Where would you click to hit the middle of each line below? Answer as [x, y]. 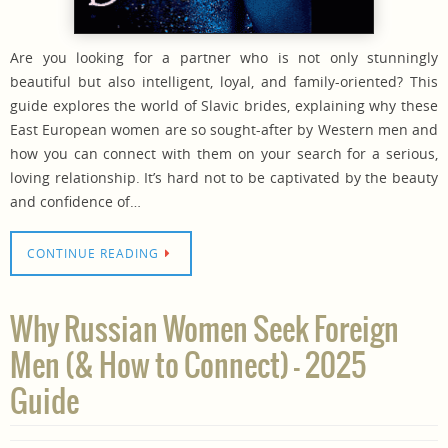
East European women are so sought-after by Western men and [224, 129]
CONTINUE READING [93, 253]
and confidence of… [75, 201]
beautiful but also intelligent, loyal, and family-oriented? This [224, 81]
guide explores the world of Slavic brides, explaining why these [224, 105]
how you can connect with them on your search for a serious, [224, 153]
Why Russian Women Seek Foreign [204, 330]
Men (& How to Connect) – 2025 [188, 366]
